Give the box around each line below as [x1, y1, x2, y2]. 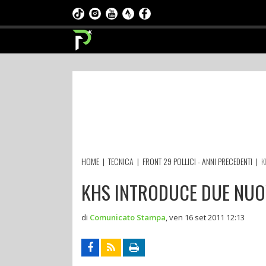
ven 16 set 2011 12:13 [169, 211, 245, 223]
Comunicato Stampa [90, 211, 166, 223]
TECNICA [108, 154, 134, 167]
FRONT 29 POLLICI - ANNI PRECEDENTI [142, 154, 252, 167]
